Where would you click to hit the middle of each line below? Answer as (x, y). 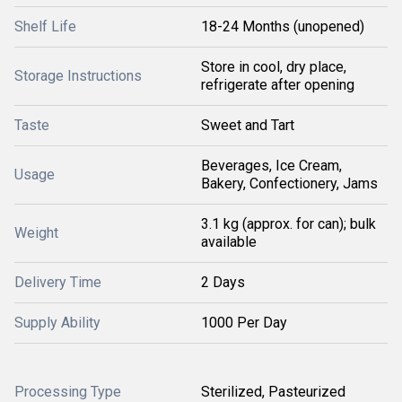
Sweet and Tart (248, 125)
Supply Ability (57, 323)
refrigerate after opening (278, 85)
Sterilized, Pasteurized (273, 392)
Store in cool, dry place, (274, 67)
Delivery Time (58, 282)
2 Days (223, 282)
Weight (36, 233)
